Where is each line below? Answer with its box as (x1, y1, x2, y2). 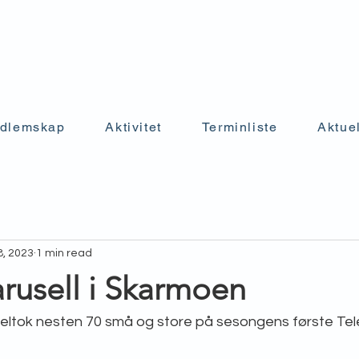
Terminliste (201, 119, 278, 135)
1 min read (36, 247, 92, 259)
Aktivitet (105, 119, 162, 135)
